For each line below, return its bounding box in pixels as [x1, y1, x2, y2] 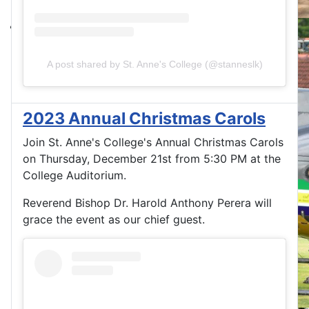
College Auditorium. [23, 168, 126, 182]
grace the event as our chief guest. [23, 212, 205, 226]
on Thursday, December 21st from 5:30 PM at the [23, 151, 281, 166]
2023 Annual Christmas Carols [23, 108, 266, 128]
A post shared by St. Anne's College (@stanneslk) [46, 58, 263, 70]
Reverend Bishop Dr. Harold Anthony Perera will [23, 195, 272, 210]
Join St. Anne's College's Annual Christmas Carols [23, 134, 283, 149]
